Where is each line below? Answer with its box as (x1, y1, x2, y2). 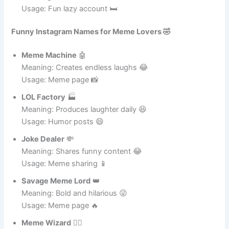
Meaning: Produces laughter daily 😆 (21, 133, 147, 143)
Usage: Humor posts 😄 (21, 145, 104, 155)
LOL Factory (21, 121, 66, 130)
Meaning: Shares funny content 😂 (21, 175, 143, 185)
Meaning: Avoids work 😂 (21, 19, 110, 29)
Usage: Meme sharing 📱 (21, 187, 108, 197)
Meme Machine (21, 79, 77, 88)
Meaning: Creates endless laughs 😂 (21, 91, 149, 101)
